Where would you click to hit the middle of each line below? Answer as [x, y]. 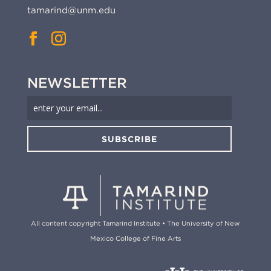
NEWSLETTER [77, 83]
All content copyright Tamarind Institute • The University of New [135, 224]
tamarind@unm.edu [71, 10]
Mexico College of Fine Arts [135, 239]
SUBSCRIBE [129, 139]
